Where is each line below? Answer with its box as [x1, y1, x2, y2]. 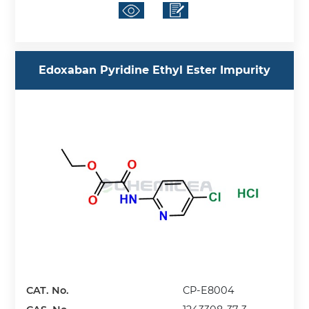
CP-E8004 [183, 283, 235, 297]
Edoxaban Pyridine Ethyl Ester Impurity [39, 63, 270, 77]
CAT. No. [26, 283, 70, 297]
